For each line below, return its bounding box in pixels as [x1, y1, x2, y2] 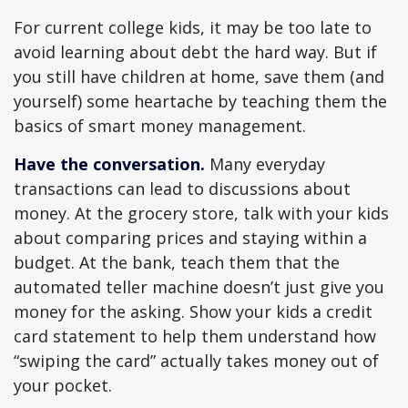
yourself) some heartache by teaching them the [14, 90, 387, 112]
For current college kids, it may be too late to [14, 16, 372, 38]
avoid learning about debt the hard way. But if [14, 41, 377, 63]
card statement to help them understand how [14, 325, 376, 347]
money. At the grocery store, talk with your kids [14, 202, 389, 224]
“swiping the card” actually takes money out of [14, 350, 379, 372]
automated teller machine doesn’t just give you [14, 276, 384, 298]
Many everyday [205, 153, 325, 175]
